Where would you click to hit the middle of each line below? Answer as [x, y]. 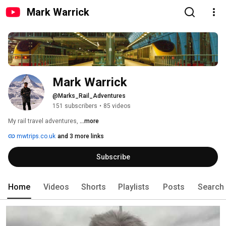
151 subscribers [75, 106]
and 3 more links [81, 136]
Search [211, 187]
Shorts [94, 187]
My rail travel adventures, [44, 121]
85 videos [117, 106]
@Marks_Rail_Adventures [89, 96]
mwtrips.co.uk [35, 136]
